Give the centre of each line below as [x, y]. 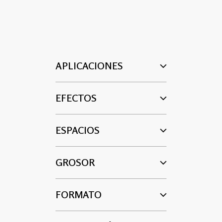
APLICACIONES [89, 66]
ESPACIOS [77, 130]
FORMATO [78, 194]
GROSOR [75, 162]
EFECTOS [76, 98]
